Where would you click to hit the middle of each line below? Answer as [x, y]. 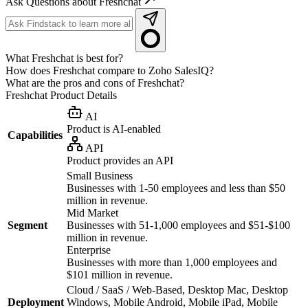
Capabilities [35, 135]
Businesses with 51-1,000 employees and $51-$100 [178, 225]
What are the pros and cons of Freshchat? [95, 82]
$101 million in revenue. [120, 274]
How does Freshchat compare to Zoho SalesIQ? [110, 70]
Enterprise [89, 250]
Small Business [100, 175]
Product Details [82, 95]
